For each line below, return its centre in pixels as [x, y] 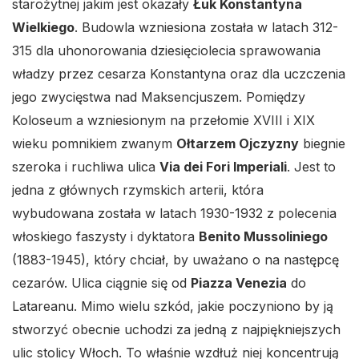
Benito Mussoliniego [263, 237]
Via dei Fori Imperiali [223, 167]
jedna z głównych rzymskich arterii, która [138, 190]
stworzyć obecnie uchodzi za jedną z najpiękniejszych [176, 330]
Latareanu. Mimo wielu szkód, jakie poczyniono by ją [173, 307]
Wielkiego [43, 28]
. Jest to [311, 167]
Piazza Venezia [239, 283]
